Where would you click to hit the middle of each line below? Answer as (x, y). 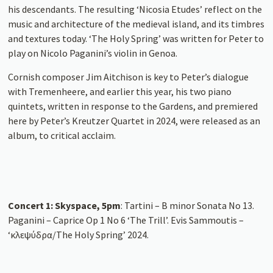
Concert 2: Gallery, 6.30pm (66, 258)
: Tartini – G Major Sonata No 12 (188, 258)
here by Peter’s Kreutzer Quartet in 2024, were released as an (134, 120)
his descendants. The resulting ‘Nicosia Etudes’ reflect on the (135, 9)
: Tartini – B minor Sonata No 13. (188, 205)
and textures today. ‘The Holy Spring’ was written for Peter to (136, 38)
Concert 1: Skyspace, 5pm (65, 205)
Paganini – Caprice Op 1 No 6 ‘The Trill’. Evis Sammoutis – (126, 220)
